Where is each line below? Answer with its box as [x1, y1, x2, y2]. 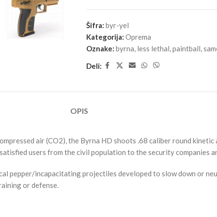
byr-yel [105, 21, 129, 30]
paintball [172, 44, 201, 53]
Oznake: [86, 44, 114, 53]
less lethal [137, 44, 170, 53]
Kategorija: [86, 32, 124, 42]
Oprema [125, 32, 151, 42]
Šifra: [86, 21, 106, 30]
